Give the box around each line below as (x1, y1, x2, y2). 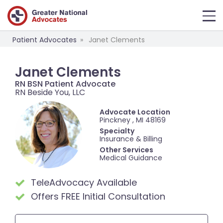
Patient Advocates (12, 35, 77, 45)
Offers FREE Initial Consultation (31, 190, 165, 203)
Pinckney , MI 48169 (100, 114, 166, 125)
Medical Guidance (100, 152, 162, 163)
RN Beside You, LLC (15, 87, 85, 99)
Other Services (100, 144, 153, 155)
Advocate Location (100, 107, 170, 117)
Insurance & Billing (100, 133, 162, 144)
